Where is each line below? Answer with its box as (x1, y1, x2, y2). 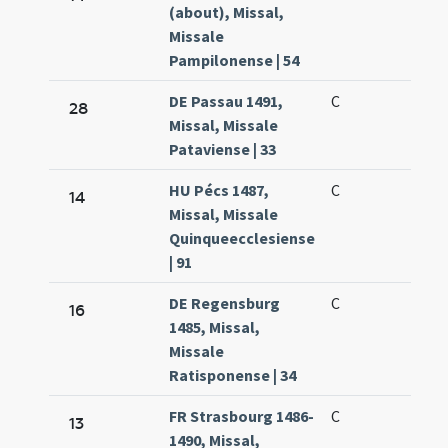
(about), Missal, (169, 2, 285, 23)
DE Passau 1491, (169, 91, 284, 112)
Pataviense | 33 (169, 139, 277, 160)
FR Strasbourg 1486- (169, 406, 315, 427)
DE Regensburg (169, 293, 281, 314)
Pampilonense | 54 (169, 50, 300, 71)
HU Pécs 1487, (169, 180, 270, 201)
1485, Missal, (169, 317, 261, 338)
